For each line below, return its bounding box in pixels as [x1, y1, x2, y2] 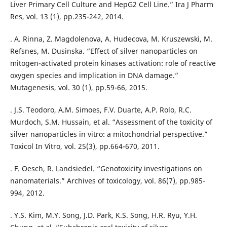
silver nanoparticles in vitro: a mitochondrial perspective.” [10, 129, 208, 139]
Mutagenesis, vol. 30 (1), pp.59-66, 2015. [10, 83, 147, 93]
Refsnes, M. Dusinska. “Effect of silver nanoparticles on [10, 46, 198, 56]
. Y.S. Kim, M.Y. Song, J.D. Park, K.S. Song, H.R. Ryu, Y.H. [10, 210, 197, 220]
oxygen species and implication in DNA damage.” [10, 70, 178, 81]
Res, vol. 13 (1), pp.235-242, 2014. [10, 12, 124, 22]
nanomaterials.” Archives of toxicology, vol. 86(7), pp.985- [10, 176, 205, 186]
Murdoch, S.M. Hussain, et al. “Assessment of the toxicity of [10, 117, 212, 127]
